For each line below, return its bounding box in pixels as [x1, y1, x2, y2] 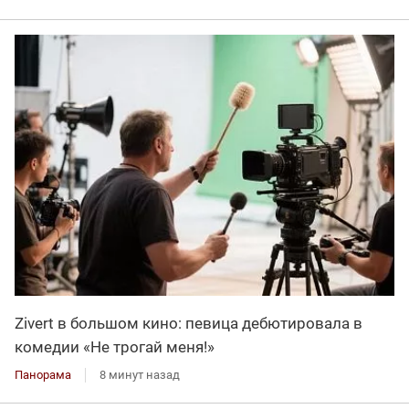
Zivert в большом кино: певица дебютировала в [15, 313, 362, 332]
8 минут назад [100, 367, 180, 382]
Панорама [15, 367, 71, 382]
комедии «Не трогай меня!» [15, 337, 215, 356]
